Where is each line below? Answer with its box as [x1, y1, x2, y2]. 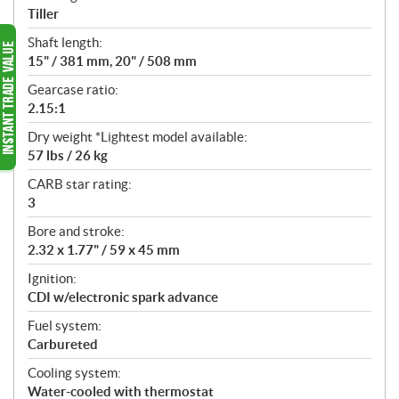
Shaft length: [28, 34, 102, 50]
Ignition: [28, 270, 77, 286]
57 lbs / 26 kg [28, 147, 108, 163]
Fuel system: [28, 317, 102, 333]
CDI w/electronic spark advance [28, 289, 218, 305]
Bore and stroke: [28, 223, 125, 239]
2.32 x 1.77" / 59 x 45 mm [28, 241, 180, 257]
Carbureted [28, 336, 98, 352]
